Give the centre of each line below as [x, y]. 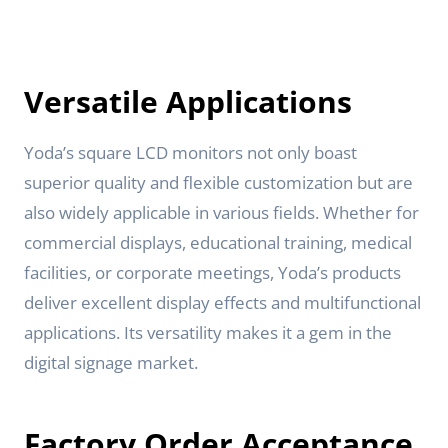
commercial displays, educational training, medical [218, 242]
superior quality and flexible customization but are [218, 182]
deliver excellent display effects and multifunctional [222, 302]
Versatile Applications [188, 101]
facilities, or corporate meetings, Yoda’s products [212, 272]
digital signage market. [111, 362]
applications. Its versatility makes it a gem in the [208, 332]
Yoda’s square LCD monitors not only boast [190, 152]
